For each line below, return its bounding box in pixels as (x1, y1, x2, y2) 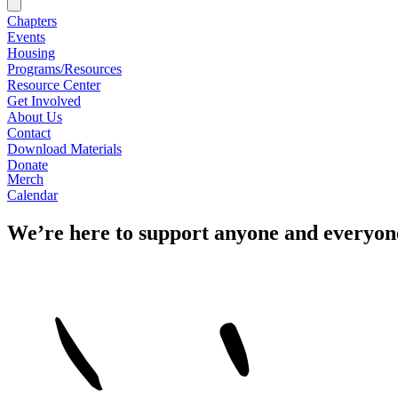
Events (7, 29, 45, 45)
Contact (7, 125, 51, 141)
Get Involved (7, 93, 81, 109)
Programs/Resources (7, 61, 122, 77)
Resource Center (7, 77, 100, 93)
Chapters (7, 13, 57, 29)
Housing (7, 45, 55, 61)
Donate (7, 157, 48, 173)
